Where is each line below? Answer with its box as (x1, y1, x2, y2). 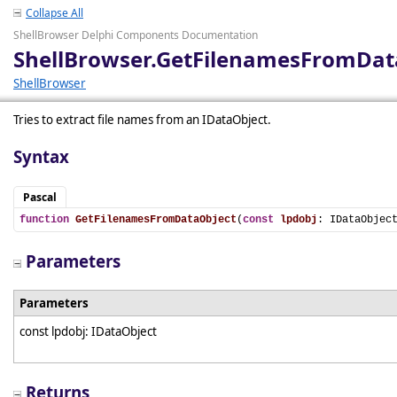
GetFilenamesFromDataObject (75, 214, 237, 226)
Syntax (13, 145, 69, 167)
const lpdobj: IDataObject (19, 323, 160, 339)
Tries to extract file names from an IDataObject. (13, 112, 271, 128)
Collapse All (26, 5, 83, 20)
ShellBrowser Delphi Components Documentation (13, 27, 258, 43)
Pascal (23, 190, 57, 205)
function (19, 214, 69, 226)
